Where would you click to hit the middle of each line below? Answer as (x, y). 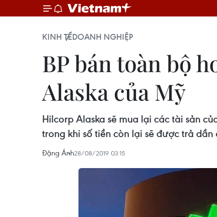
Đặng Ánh (58, 153)
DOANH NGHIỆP (102, 37)
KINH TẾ (57, 37)
